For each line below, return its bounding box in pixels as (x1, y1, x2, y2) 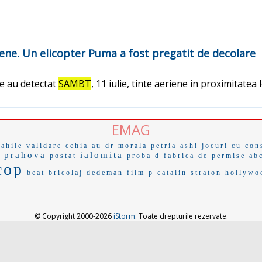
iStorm (113, 211, 135, 221)
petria (150, 141, 177, 150)
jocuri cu (201, 141, 242, 150)
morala (118, 141, 147, 150)
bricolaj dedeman (49, 168, 123, 177)
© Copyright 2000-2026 (34, 211, 113, 221)
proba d (127, 151, 160, 160)
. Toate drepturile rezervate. (135, 211, 228, 221)
